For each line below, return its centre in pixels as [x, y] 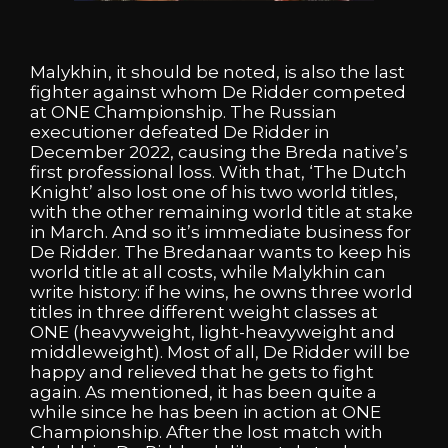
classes [327, 311]
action [292, 411]
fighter [61, 91]
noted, [253, 71]
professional [122, 171]
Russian [303, 111]
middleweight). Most [122, 351]
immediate [254, 231]
